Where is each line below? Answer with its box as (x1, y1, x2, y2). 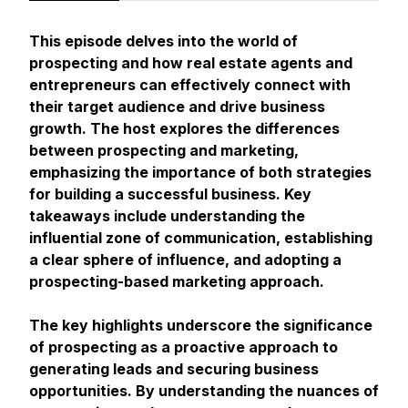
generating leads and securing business (29, 360, 319, 378)
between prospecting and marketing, (29, 141, 299, 159)
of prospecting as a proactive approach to (29, 338, 338, 356)
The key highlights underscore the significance (29, 316, 372, 334)
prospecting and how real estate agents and (29, 54, 352, 72)
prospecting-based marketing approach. (29, 272, 324, 291)
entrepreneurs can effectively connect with (29, 76, 351, 94)
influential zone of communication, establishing (29, 229, 372, 247)
